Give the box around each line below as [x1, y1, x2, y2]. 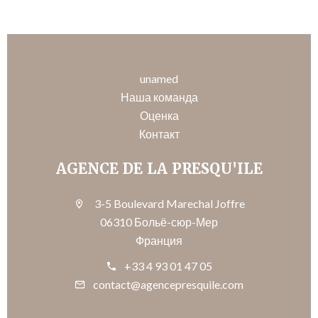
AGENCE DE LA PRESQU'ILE [55, 160, 263, 179]
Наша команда [120, 90, 198, 104]
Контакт [138, 127, 180, 141]
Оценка [139, 109, 179, 123]
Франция [136, 234, 182, 248]
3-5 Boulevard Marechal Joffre [92, 197, 245, 211]
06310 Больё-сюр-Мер [100, 215, 218, 229]
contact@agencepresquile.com [93, 278, 243, 292]
